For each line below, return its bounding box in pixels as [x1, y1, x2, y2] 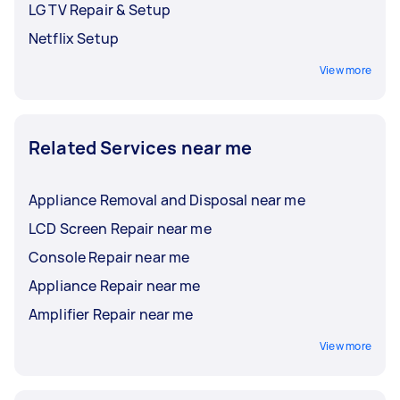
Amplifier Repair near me [138, 304, 194, 324]
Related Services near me [29, 135, 253, 160]
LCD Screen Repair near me [29, 218, 212, 238]
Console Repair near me [29, 246, 190, 267]
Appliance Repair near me [29, 275, 201, 296]
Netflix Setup [29, 28, 119, 48]
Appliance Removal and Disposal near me [29, 189, 305, 210]
